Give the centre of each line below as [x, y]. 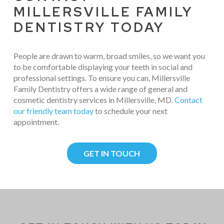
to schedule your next [130, 110]
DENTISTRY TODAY [89, 27]
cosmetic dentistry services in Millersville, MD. [94, 99]
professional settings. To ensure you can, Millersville [101, 77]
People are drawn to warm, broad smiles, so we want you [109, 55]
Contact [188, 99]
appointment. [36, 121]
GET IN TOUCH [112, 153]
